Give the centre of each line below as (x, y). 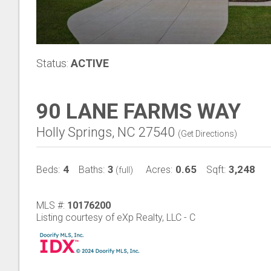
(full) (123, 170)
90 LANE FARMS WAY (139, 112)
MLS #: (52, 205)
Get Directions (207, 134)
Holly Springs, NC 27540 (106, 132)
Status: (52, 63)
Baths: (92, 170)
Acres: (159, 170)
